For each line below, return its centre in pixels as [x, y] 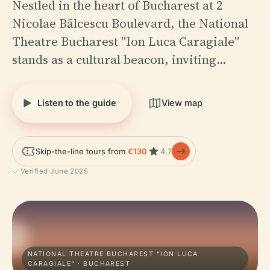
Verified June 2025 [55, 171]
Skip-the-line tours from [82, 151]
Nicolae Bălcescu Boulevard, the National [130, 23]
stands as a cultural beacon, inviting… [119, 59]
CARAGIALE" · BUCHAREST [79, 263]
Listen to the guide [77, 102]
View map [182, 102]
